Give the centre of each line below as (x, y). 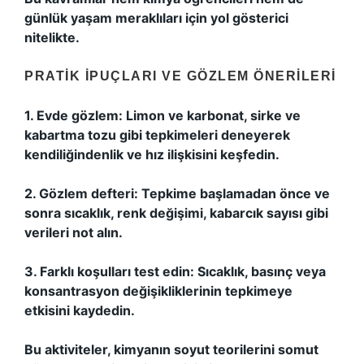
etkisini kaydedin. (80, 310)
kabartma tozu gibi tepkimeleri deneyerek (157, 135)
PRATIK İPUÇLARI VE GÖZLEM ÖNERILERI (180, 76)
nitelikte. (52, 37)
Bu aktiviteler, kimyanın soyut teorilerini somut (171, 349)
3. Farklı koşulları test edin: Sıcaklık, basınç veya (175, 271)
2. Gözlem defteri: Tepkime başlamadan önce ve (177, 193)
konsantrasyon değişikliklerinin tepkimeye (158, 291)
